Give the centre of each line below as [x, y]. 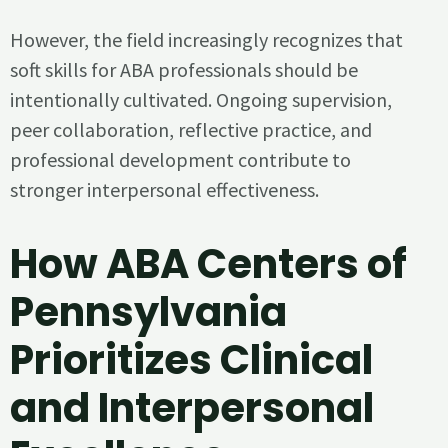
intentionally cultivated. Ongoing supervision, [201, 99]
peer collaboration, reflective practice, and [191, 129]
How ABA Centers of [208, 263]
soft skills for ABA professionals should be [184, 69]
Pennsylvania [148, 311]
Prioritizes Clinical [191, 359]
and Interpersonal [192, 407]
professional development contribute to [180, 159]
